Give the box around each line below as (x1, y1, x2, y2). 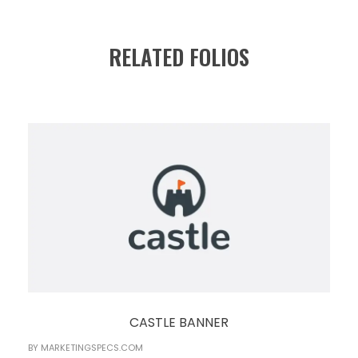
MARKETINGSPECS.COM (41, 340, 143, 354)
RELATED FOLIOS (109, 41, 249, 74)
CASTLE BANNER (129, 312, 229, 332)
